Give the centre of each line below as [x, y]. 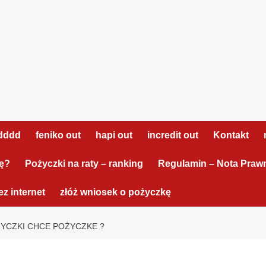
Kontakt [231, 135]
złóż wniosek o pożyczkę [115, 192]
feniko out [58, 135]
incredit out [173, 135]
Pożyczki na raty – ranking [84, 164]
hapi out [114, 135]
